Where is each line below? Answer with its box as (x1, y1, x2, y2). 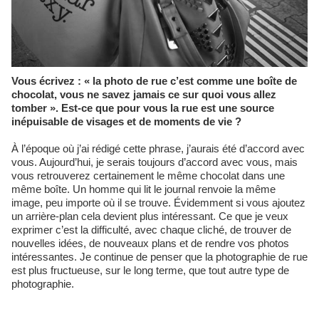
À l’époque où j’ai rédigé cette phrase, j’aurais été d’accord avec (11, 142, 305, 155)
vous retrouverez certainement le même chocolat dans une (11, 169, 285, 182)
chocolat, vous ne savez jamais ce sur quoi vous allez (11, 88, 276, 100)
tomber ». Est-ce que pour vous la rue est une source (11, 101, 274, 114)
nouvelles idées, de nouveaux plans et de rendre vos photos (11, 236, 289, 249)
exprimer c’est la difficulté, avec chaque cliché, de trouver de (11, 223, 291, 236)
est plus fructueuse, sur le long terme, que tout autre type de (11, 263, 289, 276)
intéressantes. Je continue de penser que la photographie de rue (11, 250, 308, 263)
